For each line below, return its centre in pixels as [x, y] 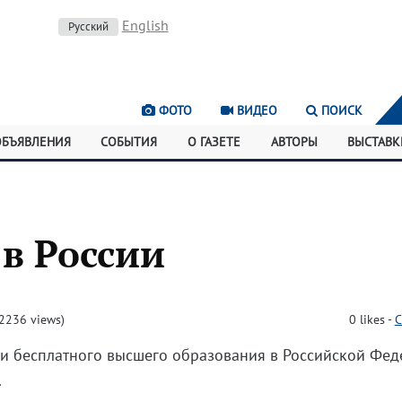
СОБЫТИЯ [129, 142]
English [145, 25]
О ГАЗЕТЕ [214, 142]
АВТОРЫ [294, 142]
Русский [88, 26]
